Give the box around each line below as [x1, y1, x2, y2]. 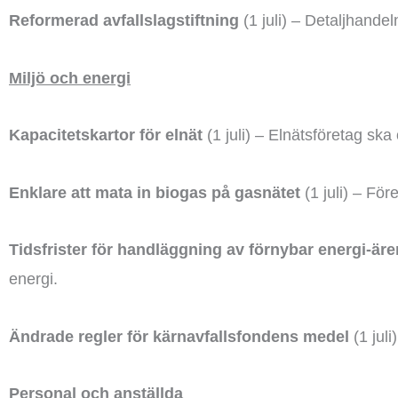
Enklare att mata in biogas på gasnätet [9, 183, 300, 202]
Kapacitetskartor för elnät [9, 126, 203, 144]
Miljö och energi [9, 68, 131, 87]
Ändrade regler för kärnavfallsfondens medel [9, 327, 349, 346]
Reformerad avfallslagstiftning [9, 12, 239, 29]
